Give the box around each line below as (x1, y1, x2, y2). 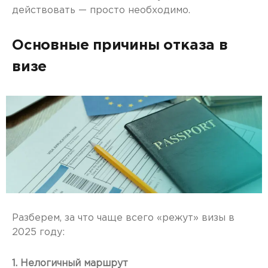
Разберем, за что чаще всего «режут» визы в (12, 214, 234, 223)
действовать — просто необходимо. (12, 6, 190, 15)
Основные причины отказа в (12, 39, 228, 52)
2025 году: (12, 228, 65, 237)
